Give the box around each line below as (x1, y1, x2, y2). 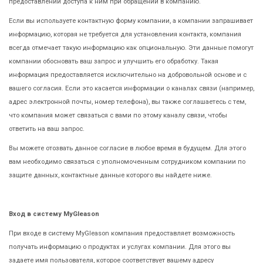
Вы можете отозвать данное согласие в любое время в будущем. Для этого (9, 144, 246, 152)
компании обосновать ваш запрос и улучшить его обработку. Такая (9, 57, 218, 65)
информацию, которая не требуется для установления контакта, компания (9, 30, 241, 38)
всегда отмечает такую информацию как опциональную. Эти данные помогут (9, 43, 254, 52)
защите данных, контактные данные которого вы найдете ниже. (9, 171, 212, 179)
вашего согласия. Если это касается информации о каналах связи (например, (9, 84, 254, 92)
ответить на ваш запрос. (9, 124, 85, 133)
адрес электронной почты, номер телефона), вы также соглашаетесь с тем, (9, 97, 246, 106)
